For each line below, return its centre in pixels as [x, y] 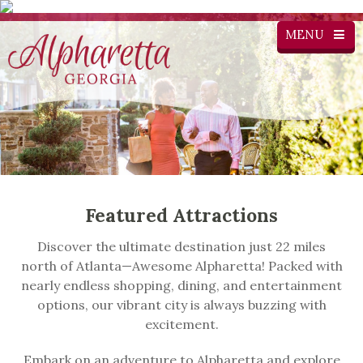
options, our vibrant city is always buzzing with [181, 304]
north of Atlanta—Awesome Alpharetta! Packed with [181, 265]
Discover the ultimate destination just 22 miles [181, 246]
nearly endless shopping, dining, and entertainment [181, 285]
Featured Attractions [181, 215]
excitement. [181, 324]
